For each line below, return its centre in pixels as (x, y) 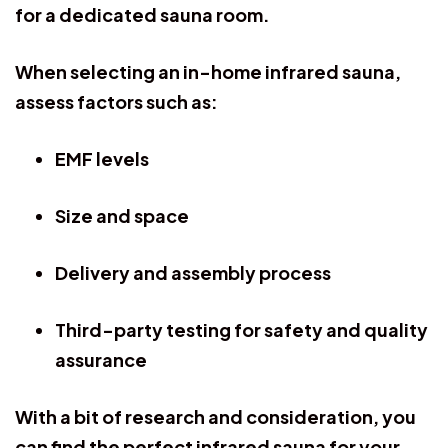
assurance (101, 359)
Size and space (122, 215)
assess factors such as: (116, 101)
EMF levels (102, 158)
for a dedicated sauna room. (142, 14)
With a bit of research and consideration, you (215, 416)
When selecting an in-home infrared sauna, (208, 71)
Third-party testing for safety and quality (241, 329)
